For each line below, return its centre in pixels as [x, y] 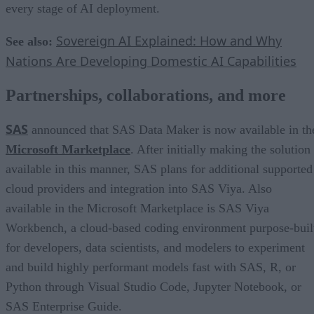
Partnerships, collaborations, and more [146, 95]
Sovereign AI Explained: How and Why [169, 40]
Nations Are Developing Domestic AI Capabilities [151, 61]
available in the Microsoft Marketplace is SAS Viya [137, 208]
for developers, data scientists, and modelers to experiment [155, 247]
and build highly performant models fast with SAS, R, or [151, 267]
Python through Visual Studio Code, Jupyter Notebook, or [153, 286]
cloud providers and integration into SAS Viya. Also [139, 188]
